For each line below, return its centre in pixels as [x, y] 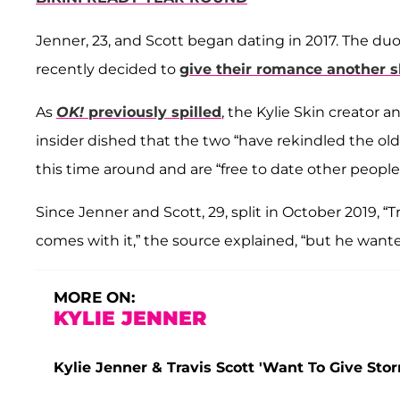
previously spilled [153, 112]
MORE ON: [94, 298]
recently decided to [108, 70]
